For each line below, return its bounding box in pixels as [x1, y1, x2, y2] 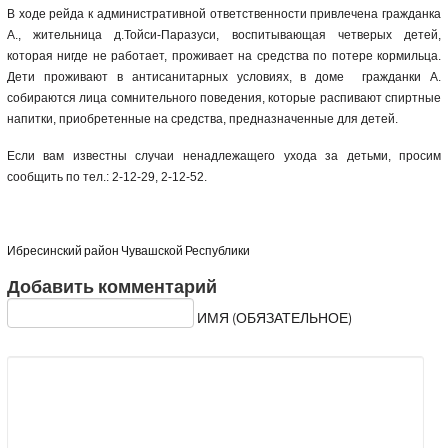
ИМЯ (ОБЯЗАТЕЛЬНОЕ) [196, 310, 352, 329]
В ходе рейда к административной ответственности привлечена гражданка [6, 7, 442, 22]
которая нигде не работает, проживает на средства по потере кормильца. [6, 49, 442, 64]
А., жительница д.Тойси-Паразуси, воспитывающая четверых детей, [6, 28, 442, 43]
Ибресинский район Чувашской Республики [6, 244, 250, 260]
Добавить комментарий [6, 275, 217, 301]
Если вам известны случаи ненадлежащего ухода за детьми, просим [6, 149, 442, 164]
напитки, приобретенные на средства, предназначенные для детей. [6, 112, 398, 127]
